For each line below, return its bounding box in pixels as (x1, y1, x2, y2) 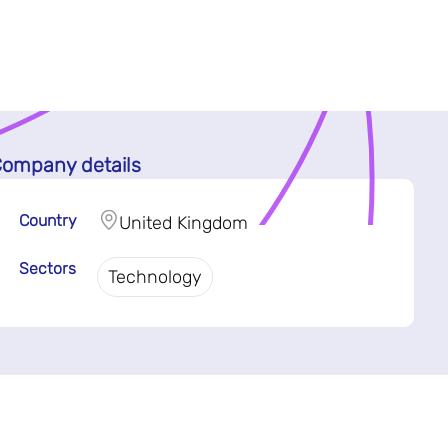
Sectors (18, 258, 76, 278)
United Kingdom (118, 211, 248, 234)
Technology (107, 265, 202, 288)
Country (18, 210, 77, 230)
